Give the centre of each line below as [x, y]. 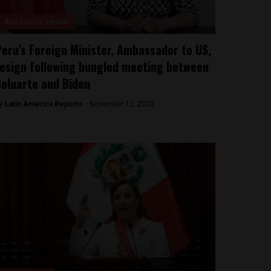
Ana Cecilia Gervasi [37, 22]
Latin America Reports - [47, 104]
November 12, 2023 [122, 104]
